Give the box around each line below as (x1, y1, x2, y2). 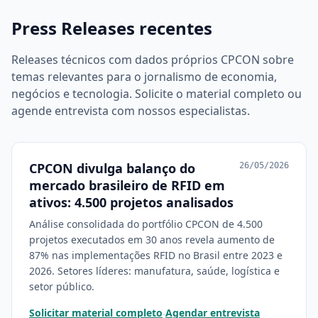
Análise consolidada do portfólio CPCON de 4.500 (29, 217, 263, 231)
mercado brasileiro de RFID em (29, 177, 225, 194)
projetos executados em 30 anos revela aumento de (29, 233, 275, 246)
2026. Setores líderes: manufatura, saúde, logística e (29, 264, 280, 278)
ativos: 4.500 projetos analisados (29, 194, 234, 211)
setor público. (29, 280, 94, 293)
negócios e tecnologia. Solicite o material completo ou (11, 86, 302, 102)
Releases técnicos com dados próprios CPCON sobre (11, 52, 294, 67)
